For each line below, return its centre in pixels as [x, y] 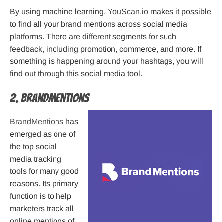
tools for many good [44, 171]
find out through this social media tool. [76, 74]
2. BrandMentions [50, 98]
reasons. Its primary [44, 184]
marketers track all [42, 209]
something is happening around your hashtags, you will [107, 61]
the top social [33, 147]
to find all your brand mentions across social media [99, 24]
